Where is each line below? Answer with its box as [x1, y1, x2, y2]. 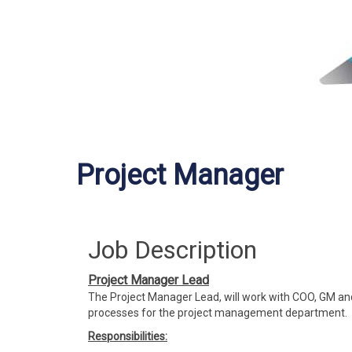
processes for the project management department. [88, 306, 347, 319]
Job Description [88, 235, 257, 265]
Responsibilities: [88, 330, 167, 343]
